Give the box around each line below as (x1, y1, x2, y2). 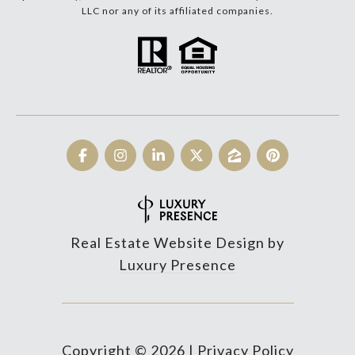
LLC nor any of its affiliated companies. (82, 5, 273, 17)
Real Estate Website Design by (71, 234, 284, 252)
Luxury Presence (119, 256, 236, 274)
